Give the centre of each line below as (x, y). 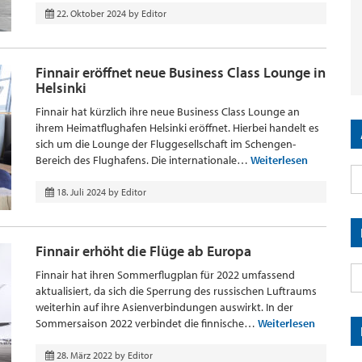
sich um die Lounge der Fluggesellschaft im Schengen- (166, 144)
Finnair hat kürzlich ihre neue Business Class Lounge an (168, 112)
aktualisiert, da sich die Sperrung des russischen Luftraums (176, 291)
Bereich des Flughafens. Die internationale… (143, 160)
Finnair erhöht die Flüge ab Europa (143, 251)
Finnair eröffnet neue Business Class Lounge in (181, 72)
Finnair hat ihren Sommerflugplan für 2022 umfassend (165, 275)
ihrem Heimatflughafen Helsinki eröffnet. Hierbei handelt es (177, 128)
